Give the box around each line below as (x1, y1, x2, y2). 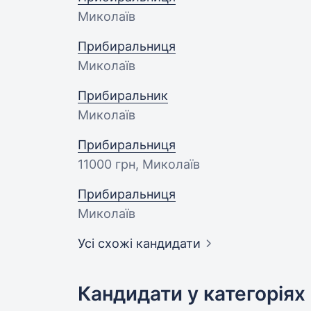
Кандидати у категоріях (78, 282, 305, 305)
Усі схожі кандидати (78, 236, 201, 251)
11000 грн (78, 157, 135, 171)
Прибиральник (78, 88, 168, 103)
